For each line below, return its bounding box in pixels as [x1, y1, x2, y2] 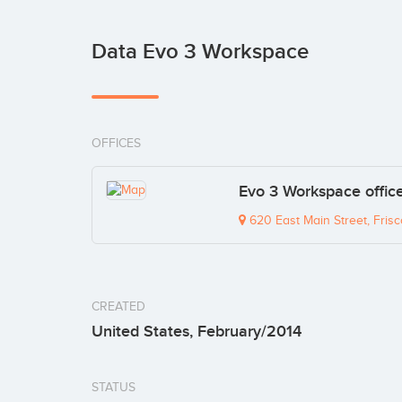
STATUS [92, 380, 135, 394]
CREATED [92, 299, 145, 313]
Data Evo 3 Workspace [92, 38, 309, 65]
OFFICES [92, 135, 141, 150]
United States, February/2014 [92, 321, 301, 341]
